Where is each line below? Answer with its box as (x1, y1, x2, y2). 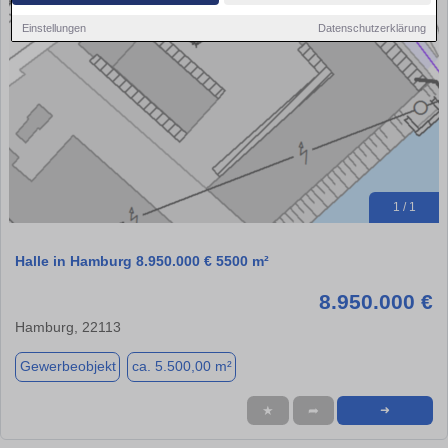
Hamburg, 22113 (15, 318, 121, 335)
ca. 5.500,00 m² (131, 358, 232, 375)
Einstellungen (22, 21, 87, 34)
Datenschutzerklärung (317, 21, 426, 34)
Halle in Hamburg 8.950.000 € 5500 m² (15, 252, 269, 269)
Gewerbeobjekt (19, 358, 116, 375)
